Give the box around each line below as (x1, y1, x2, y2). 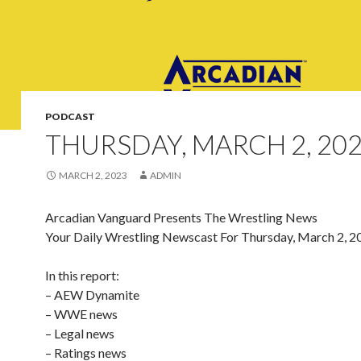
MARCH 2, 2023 (59, 169, 127, 181)
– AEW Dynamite (45, 287, 139, 302)
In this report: (45, 268, 119, 283)
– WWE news (45, 306, 118, 322)
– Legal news (45, 326, 114, 341)
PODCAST (45, 110, 95, 122)
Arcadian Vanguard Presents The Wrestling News (45, 210, 317, 225)
